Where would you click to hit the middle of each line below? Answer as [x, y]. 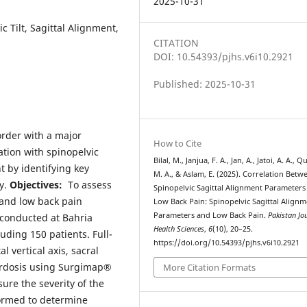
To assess [88, 184]
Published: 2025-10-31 [205, 84]
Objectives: [37, 184]
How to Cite [178, 144]
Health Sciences [179, 229]
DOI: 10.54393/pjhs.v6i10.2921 [224, 57]
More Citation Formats [210, 267]
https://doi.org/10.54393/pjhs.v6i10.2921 [227, 243]
